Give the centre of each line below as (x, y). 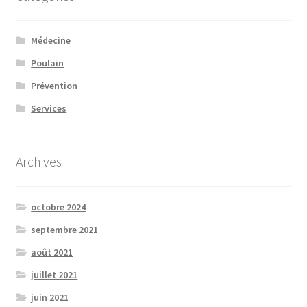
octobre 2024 (59, 207)
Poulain (48, 63)
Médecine (51, 41)
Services (49, 109)
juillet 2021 (54, 274)
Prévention (54, 86)
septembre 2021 (65, 229)
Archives (38, 162)
